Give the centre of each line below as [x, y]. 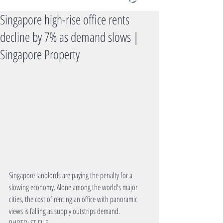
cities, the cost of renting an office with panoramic [74, 199]
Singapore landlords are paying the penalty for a [71, 175]
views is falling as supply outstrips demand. [64, 211]
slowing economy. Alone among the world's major [74, 187]
